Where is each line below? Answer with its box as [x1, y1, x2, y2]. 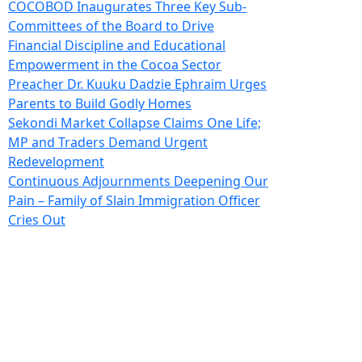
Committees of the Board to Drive [8, 16, 214, 35]
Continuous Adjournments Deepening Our [8, 171, 268, 190]
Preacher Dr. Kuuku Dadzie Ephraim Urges [8, 74, 267, 93]
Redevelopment [8, 152, 104, 170]
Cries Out [8, 210, 65, 229]
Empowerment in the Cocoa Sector [8, 55, 221, 74]
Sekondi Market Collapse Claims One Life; [8, 113, 261, 132]
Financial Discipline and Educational [8, 36, 225, 54]
